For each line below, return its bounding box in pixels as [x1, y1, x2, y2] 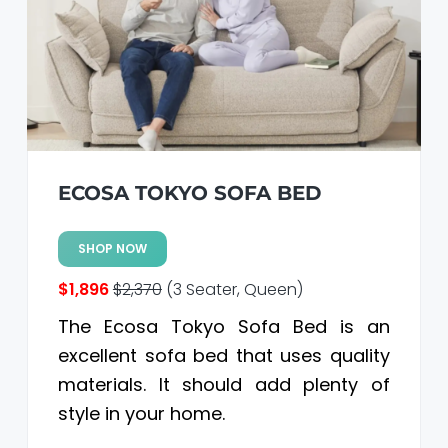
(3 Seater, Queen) [161, 278, 303, 302]
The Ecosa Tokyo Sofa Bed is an [57, 314, 391, 340]
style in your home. [57, 401, 225, 427]
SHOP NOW [77, 240, 147, 258]
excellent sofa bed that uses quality [57, 343, 391, 369]
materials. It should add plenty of [57, 372, 391, 398]
